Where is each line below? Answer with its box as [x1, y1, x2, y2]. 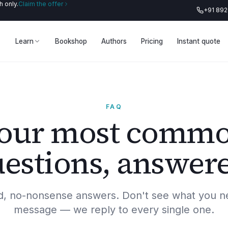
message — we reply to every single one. [14, 204, 214, 216]
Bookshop [55, 37, 88, 45]
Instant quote [177, 37, 221, 45]
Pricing [141, 37, 163, 45]
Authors [101, 37, 127, 45]
